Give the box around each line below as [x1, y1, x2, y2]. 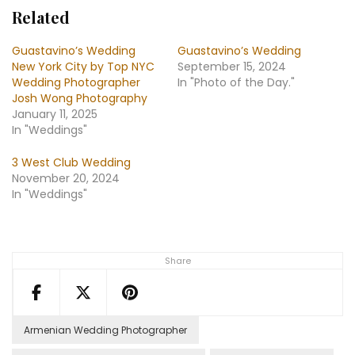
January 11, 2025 [12, 106, 97, 123]
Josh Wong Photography [12, 90, 147, 107]
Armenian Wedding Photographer [24, 323, 187, 338]
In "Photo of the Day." [177, 74, 295, 91]
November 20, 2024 [12, 170, 120, 187]
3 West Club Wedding [12, 155, 131, 171]
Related [12, 6, 70, 29]
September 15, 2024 [177, 59, 286, 75]
